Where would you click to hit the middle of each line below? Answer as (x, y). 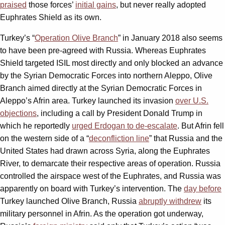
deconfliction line (119, 138)
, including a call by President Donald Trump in (120, 113)
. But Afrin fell (201, 126)
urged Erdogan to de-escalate (125, 126)
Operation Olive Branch (76, 38)
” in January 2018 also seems (170, 38)
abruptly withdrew (170, 201)
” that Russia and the (186, 138)
